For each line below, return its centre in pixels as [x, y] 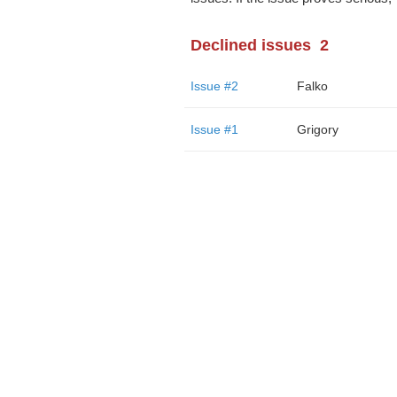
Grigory [317, 129]
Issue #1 [214, 129]
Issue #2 [214, 86]
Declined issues [250, 45]
